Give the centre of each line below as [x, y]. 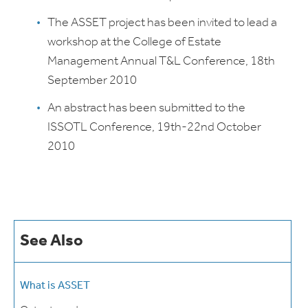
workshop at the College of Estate [134, 42]
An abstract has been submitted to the [146, 108]
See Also [52, 241]
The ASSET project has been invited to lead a [162, 23]
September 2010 [92, 81]
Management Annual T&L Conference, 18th [161, 62]
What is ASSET [55, 286]
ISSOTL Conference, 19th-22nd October [154, 128]
